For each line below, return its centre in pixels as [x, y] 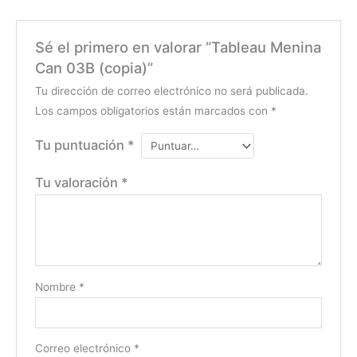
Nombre [57, 287]
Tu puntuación [81, 145]
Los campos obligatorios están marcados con [153, 111]
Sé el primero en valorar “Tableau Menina [178, 47]
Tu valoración [78, 183]
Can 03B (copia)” [94, 68]
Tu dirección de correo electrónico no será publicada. [171, 91]
